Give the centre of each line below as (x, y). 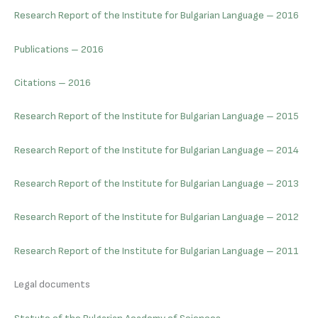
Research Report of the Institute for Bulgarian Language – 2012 (157, 217)
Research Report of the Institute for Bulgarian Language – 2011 (157, 251)
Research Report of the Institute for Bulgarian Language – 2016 (157, 16)
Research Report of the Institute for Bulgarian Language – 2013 (157, 184)
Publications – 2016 (59, 49)
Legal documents (52, 285)
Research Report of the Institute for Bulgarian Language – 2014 (157, 150)
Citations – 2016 (53, 83)
